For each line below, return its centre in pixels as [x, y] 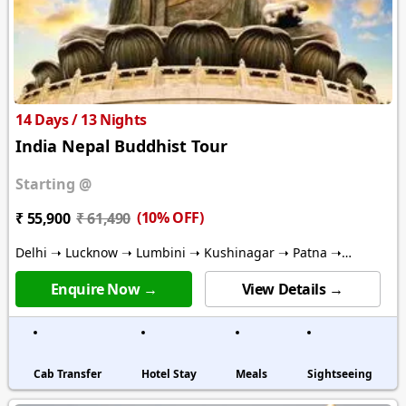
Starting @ [54, 184]
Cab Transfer [68, 374]
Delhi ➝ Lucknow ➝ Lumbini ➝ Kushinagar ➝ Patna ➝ [179, 253]
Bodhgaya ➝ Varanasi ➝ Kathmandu [126, 271]
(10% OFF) [170, 218]
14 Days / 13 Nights [81, 120]
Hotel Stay [169, 374]
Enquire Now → [104, 290]
